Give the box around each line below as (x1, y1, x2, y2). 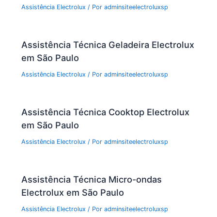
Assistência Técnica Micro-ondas (21, 173, 162, 185)
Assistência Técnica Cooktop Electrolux (21, 106, 190, 117)
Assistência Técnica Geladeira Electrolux (21, 39, 195, 50)
